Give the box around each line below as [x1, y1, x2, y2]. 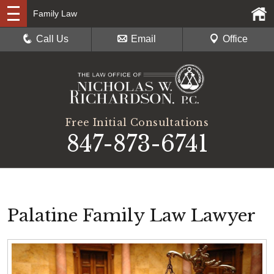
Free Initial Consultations [65, 116, 209, 128]
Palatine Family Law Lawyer [7, 204, 256, 226]
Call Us [36, 34, 69, 44]
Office [222, 34, 248, 44]
